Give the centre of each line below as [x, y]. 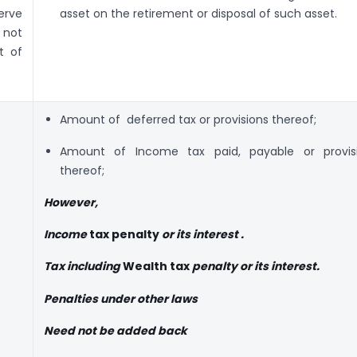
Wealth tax [156, 267]
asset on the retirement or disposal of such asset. [198, 14]
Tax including [82, 267]
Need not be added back [116, 330]
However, [71, 203]
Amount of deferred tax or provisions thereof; [188, 120]
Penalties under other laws [121, 298]
